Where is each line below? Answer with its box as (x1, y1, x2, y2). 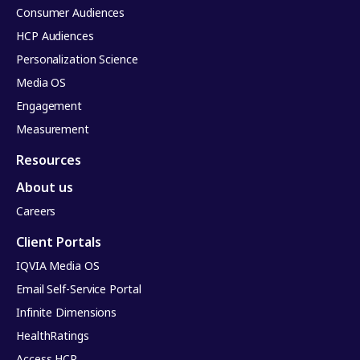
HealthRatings (16, 328, 89, 344)
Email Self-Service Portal (16, 281, 141, 297)
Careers (16, 203, 56, 219)
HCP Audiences (16, 28, 94, 44)
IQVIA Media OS (16, 258, 100, 274)
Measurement (16, 121, 89, 137)
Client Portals (16, 233, 101, 252)
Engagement (16, 98, 82, 114)
